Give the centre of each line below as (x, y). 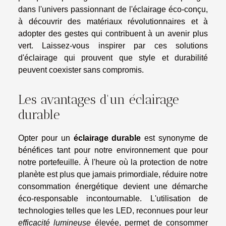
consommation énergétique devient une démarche (113, 187)
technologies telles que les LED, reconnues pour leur (113, 211)
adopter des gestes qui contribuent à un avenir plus (113, 33)
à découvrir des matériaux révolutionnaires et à (113, 21)
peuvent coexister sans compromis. (81, 70)
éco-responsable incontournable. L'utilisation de (113, 199)
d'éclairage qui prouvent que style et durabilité (113, 58)
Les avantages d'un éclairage (99, 100)
